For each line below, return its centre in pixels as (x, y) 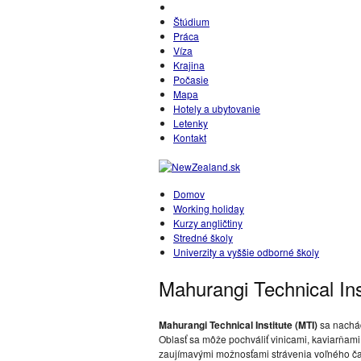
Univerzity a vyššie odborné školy (246, 252)
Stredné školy (203, 237)
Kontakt (190, 137)
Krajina (189, 65)
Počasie (191, 79)
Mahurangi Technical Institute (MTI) (238, 325)
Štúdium (191, 21)
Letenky (191, 123)
